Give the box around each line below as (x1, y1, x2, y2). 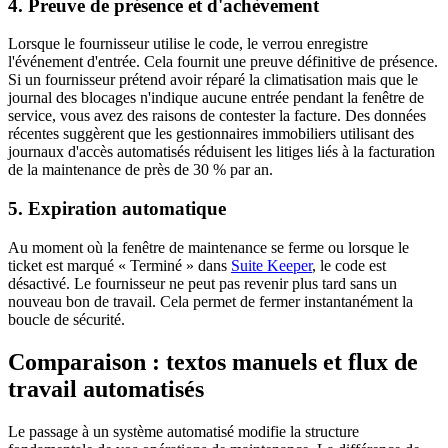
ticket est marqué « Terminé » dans (8, 256, 231, 274)
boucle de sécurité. (8, 310, 125, 328)
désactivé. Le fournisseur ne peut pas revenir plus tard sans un (8, 274, 397, 292)
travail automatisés (8, 375, 204, 402)
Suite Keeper (231, 256, 312, 274)
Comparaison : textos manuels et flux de (8, 348, 418, 375)
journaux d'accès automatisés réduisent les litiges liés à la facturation (8, 143, 435, 161)
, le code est (312, 256, 386, 274)
